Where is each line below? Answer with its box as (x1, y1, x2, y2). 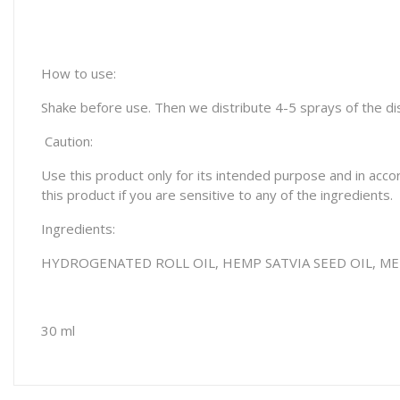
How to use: (41, 64, 116, 82)
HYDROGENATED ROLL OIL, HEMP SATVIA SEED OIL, (41, 254, 376, 271)
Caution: (45, 132, 93, 150)
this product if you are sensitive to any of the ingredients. (41, 186, 393, 204)
